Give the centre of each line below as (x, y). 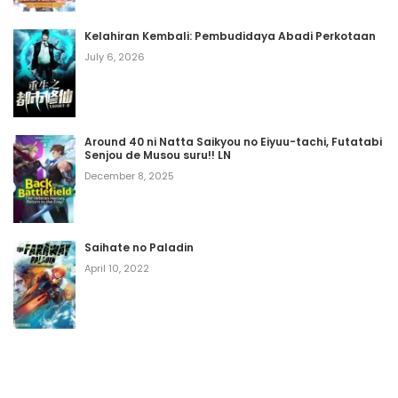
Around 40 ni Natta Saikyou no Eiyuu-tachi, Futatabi (233, 141)
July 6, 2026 (115, 57)
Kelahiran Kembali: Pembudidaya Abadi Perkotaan (230, 36)
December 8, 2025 (129, 175)
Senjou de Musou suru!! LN (158, 155)
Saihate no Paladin (139, 247)
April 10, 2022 (117, 268)
